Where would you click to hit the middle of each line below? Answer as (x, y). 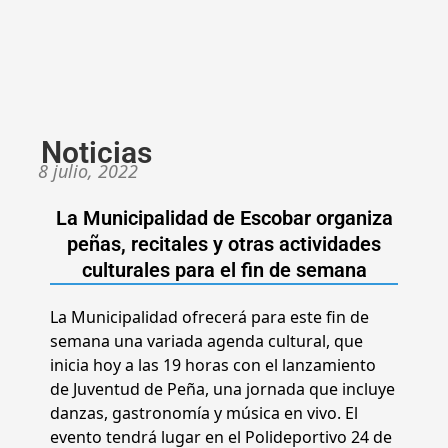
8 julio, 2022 (88, 171)
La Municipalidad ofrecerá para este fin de (209, 317)
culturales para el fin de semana (224, 270)
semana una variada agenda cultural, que (206, 341)
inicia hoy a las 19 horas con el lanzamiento (213, 365)
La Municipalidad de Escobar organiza (224, 218)
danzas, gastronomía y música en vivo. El (204, 413)
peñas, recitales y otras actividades (224, 244)
